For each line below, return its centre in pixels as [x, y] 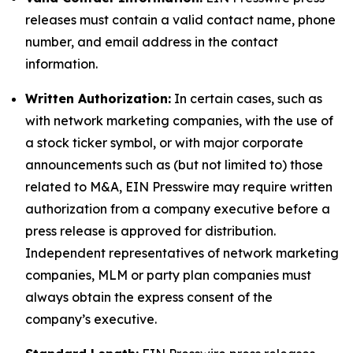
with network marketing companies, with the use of [179, 121]
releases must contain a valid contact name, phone [180, 20]
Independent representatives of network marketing [182, 253]
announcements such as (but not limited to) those [174, 165]
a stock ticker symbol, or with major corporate [164, 143]
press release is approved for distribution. [150, 231]
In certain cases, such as [247, 98]
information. [61, 64]
